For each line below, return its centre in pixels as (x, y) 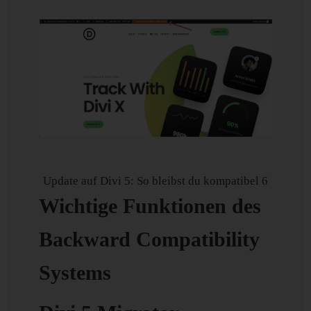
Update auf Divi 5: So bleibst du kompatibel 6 (155, 181)
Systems (75, 272)
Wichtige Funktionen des (150, 206)
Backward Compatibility (150, 239)
